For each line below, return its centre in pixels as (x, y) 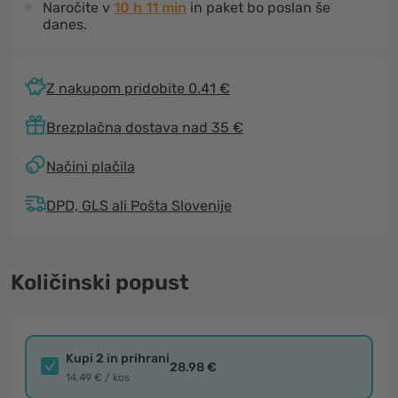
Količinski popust (100, 283)
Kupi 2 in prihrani (118, 358)
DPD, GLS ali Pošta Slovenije (139, 205)
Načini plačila (91, 166)
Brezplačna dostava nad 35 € (145, 127)
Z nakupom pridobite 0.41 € (138, 88)
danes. (65, 24)
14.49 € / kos (98, 378)
